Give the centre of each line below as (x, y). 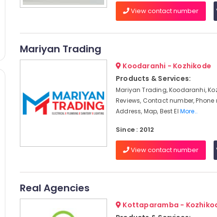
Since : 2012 (135, 130)
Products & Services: (153, 78)
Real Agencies (54, 188)
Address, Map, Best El (148, 111)
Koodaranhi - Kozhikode (166, 66)
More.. (189, 111)
